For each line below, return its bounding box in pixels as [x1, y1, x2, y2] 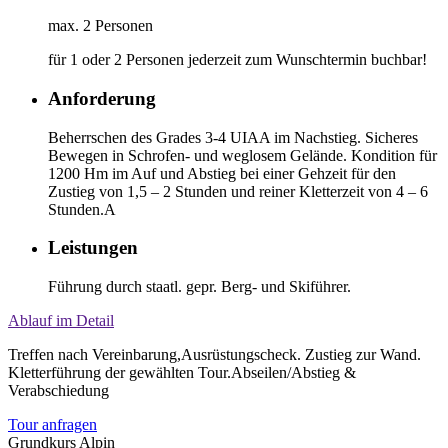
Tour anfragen [8, 416, 97, 433]
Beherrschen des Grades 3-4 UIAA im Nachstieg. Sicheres [48, 128, 418, 146]
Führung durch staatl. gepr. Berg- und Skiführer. [48, 278, 351, 295]
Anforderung [48, 87, 156, 109]
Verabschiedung [8, 382, 109, 399]
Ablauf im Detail [8, 312, 114, 329]
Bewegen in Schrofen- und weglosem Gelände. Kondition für [48, 146, 437, 164]
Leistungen [48, 237, 138, 259]
